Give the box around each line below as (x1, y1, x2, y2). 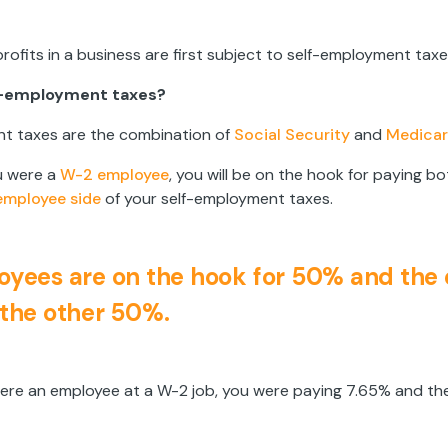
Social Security (234, 124, 350, 146)
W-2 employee (60, 164, 169, 186)
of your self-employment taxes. (101, 188, 333, 210)
